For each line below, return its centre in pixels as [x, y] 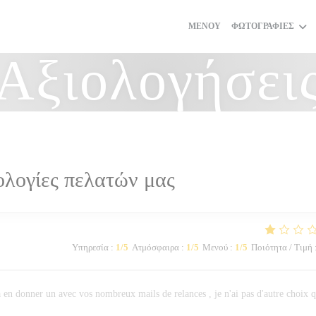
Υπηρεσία [90, 247]
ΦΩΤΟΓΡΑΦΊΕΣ [263, 26]
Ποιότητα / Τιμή [281, 247]
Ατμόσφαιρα [155, 247]
